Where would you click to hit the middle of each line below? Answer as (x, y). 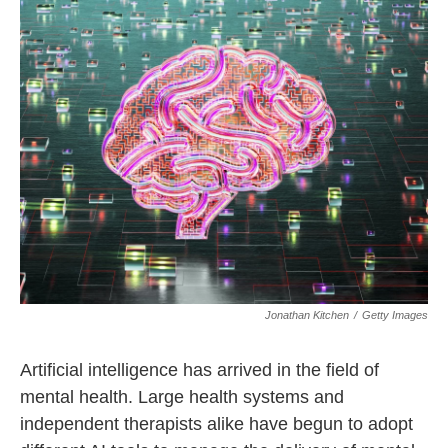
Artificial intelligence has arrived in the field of (199, 370)
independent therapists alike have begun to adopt (216, 424)
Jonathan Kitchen (307, 315)
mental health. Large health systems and (182, 397)
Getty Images (395, 315)
